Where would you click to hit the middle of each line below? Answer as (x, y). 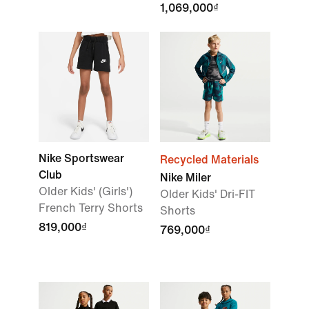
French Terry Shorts (91, 208)
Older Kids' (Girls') (86, 191)
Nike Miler (186, 178)
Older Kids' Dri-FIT (208, 194)
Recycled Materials (209, 160)
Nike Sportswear (81, 158)
